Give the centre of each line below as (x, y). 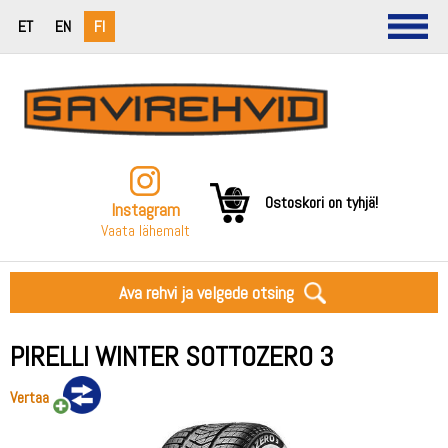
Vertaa (29, 397)
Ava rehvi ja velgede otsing (206, 292)
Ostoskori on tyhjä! (321, 202)
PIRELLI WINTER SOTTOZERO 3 (172, 356)
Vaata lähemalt (145, 230)
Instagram (145, 209)
